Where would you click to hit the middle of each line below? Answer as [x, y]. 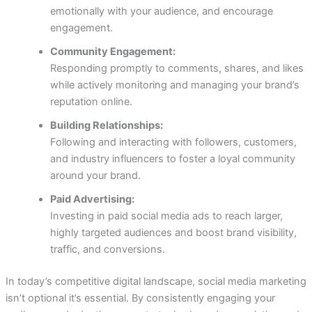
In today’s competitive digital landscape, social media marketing [156, 281]
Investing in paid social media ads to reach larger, [166, 216]
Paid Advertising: [92, 200]
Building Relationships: [106, 126]
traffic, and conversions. [107, 250]
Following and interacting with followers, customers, [173, 142]
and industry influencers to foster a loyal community [172, 159]
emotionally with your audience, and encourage [161, 11]
